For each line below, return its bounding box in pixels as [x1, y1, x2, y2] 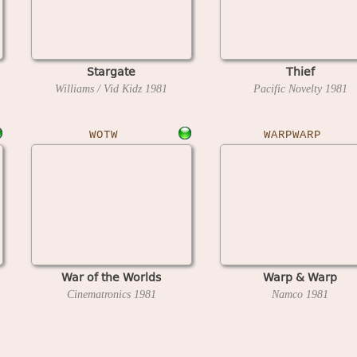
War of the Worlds [61, 268, 161, 285]
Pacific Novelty [253, 82, 325, 95]
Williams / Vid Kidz [55, 82, 145, 95]
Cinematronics [66, 288, 134, 300]
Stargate [87, 62, 135, 80]
